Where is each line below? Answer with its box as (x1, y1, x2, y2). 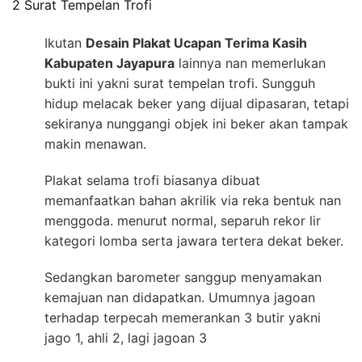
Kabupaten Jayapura (44, 54, 175, 71)
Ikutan (44, 34, 86, 51)
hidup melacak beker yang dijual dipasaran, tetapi (44, 95, 349, 112)
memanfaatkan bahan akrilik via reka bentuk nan (44, 192, 341, 208)
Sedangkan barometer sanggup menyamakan (44, 268, 322, 285)
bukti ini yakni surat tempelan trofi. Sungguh (44, 74, 315, 91)
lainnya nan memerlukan (175, 54, 326, 71)
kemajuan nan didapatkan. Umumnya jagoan (44, 288, 315, 305)
